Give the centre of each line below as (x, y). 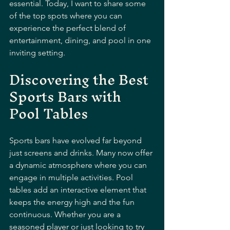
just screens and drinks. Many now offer (82, 153)
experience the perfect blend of (69, 28)
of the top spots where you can (67, 16)
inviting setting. (37, 53)
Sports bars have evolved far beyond (76, 140)
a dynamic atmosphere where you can (79, 165)
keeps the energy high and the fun (73, 202)
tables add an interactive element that (79, 190)
